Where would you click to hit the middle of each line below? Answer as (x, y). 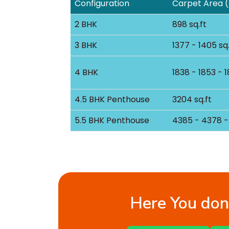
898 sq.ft (189, 24)
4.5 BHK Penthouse (112, 99)
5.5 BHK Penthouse (112, 120)
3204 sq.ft (192, 99)
